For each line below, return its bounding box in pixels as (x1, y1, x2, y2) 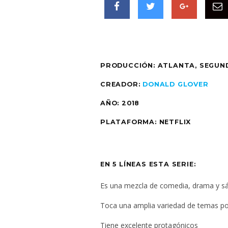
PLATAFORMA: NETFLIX (100, 118, 191, 126)
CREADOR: (100, 80, 143, 88)
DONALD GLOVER (142, 80, 209, 88)
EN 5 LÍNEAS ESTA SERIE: (100, 160, 196, 168)
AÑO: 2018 (100, 99, 140, 107)
